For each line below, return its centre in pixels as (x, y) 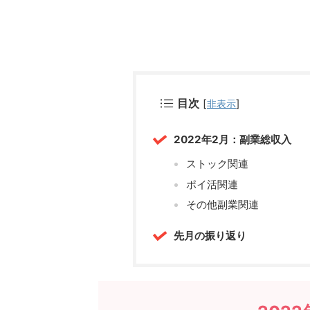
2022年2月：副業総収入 (232, 139)
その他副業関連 (222, 205)
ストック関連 (217, 164)
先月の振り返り (210, 236)
